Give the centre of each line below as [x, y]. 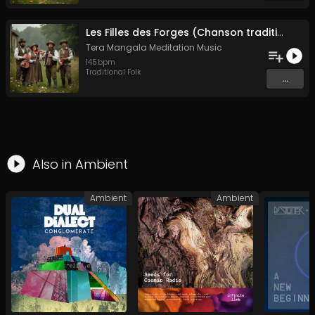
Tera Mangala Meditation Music [154, 48]
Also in [54, 165]
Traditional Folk [114, 72]
